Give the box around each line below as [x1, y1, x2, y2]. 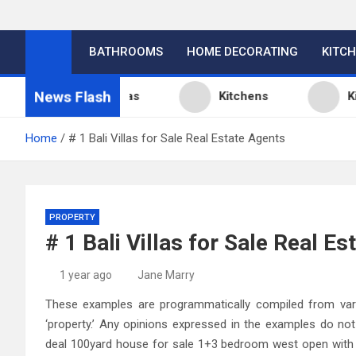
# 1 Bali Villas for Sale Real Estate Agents [68, 130, 285, 145]
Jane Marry [137, 268, 195, 281]
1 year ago [59, 268, 112, 281]
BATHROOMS [89, 44, 163, 59]
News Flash [37, 88, 108, 105]
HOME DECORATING [187, 44, 298, 59]
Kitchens [194, 89, 244, 104]
